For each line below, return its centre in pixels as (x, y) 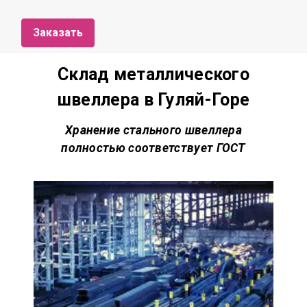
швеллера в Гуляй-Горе (153, 99)
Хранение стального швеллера (153, 130)
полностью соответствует (139, 148)
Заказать (58, 32)
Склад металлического (153, 74)
